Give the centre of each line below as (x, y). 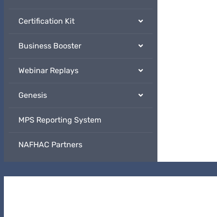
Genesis (33, 95)
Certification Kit (46, 21)
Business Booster (50, 46)
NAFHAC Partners (50, 145)
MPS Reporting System (60, 120)
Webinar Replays (48, 71)
